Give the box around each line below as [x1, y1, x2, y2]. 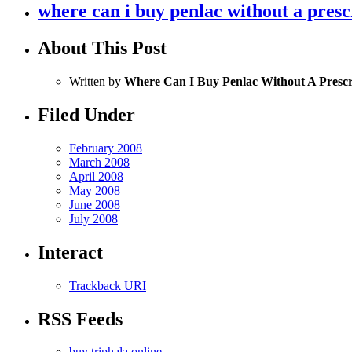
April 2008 [69, 169, 123, 183]
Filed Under [38, 104, 135, 125]
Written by [69, 74, 124, 88]
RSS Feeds [38, 308, 123, 329]
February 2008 [69, 141, 142, 155]
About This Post [38, 38, 167, 59]
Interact [38, 241, 103, 262]
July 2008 [69, 211, 118, 225]
